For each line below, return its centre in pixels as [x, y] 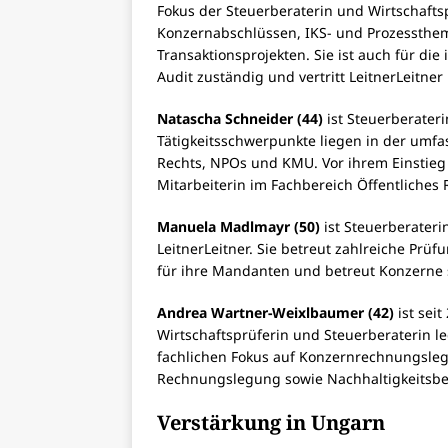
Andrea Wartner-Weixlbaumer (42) [275, 313]
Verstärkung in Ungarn [273, 423]
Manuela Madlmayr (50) [238, 227]
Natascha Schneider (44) [240, 119]
